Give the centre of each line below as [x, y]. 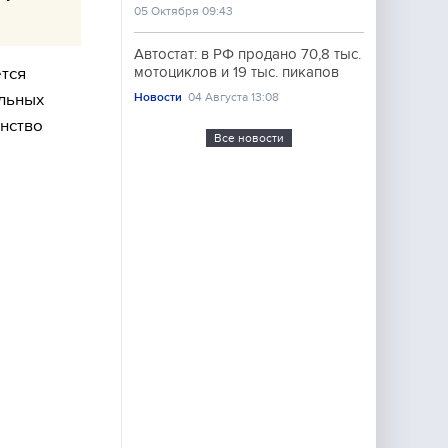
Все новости [249, 138]
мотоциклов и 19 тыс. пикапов [236, 72]
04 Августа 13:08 [234, 97]
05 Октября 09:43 [183, 11]
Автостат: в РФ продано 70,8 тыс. [247, 54]
